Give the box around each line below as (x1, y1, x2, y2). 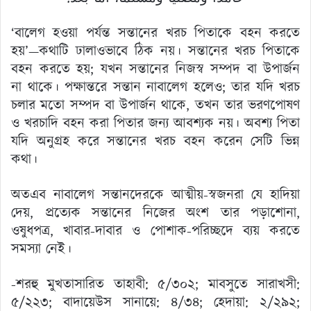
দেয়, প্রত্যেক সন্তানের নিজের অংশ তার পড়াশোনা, (11, 203, 300, 223)
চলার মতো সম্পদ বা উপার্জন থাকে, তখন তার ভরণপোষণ (11, 95, 300, 115)
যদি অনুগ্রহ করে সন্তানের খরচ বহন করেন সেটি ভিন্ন (11, 131, 300, 151)
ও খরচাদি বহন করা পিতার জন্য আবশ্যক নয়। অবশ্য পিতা (11, 113, 300, 133)
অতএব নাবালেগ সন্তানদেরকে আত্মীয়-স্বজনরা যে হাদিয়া (11, 185, 300, 205)
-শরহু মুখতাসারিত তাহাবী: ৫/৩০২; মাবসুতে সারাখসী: (11, 274, 300, 294)
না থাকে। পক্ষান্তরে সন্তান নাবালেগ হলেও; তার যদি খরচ (11, 77, 300, 97)
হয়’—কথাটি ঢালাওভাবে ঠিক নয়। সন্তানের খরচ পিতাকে (11, 41, 300, 61)
